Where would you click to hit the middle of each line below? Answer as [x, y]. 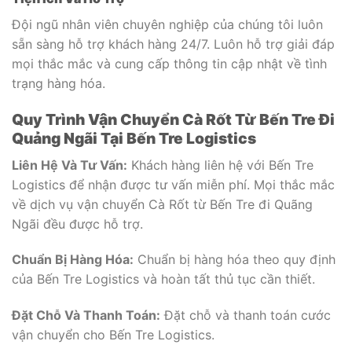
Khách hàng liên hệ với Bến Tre [220, 165]
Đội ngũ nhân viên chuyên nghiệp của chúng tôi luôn [167, 25]
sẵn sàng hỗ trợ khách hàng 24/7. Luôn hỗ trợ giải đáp [173, 44]
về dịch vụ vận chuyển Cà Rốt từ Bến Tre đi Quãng [162, 204]
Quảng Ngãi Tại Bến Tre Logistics [134, 138]
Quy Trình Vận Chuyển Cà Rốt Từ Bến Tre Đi [173, 119]
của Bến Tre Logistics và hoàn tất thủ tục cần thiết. [163, 279]
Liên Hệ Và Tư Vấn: [70, 165]
